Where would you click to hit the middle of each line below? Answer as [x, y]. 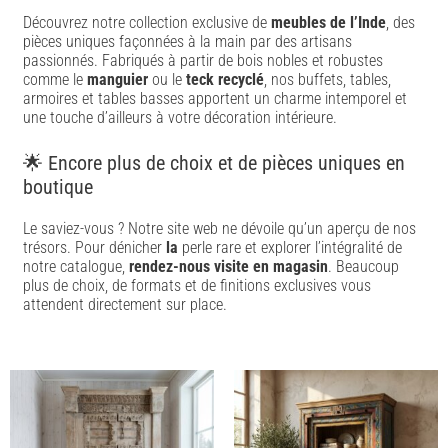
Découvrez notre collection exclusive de [147, 22]
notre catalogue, [76, 266]
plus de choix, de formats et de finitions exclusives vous [197, 285]
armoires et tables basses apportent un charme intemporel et [215, 98]
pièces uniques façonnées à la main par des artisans [188, 41]
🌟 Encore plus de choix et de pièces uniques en [214, 162]
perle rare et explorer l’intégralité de [290, 247]
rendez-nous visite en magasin [229, 266]
